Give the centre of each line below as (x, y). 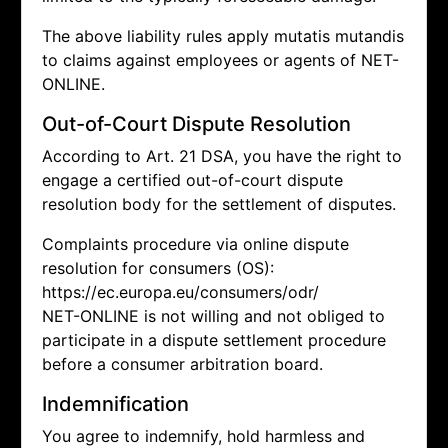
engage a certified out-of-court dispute (192, 180)
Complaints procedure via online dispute (195, 244)
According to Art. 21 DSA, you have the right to (222, 156)
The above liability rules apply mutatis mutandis (223, 36)
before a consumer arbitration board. (182, 364)
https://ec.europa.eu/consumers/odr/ (180, 292)
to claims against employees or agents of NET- (220, 60)
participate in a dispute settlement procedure (214, 340)
